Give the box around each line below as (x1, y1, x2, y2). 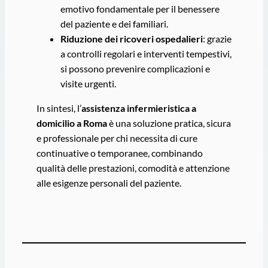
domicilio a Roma (36, 117, 107, 129)
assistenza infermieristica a (81, 102, 196, 114)
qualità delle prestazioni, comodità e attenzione (36, 162, 230, 174)
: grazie (202, 33, 232, 45)
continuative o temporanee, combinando (36, 147, 203, 159)
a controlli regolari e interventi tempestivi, (60, 48, 232, 60)
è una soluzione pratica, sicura (106, 117, 231, 129)
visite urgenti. (60, 78, 116, 90)
